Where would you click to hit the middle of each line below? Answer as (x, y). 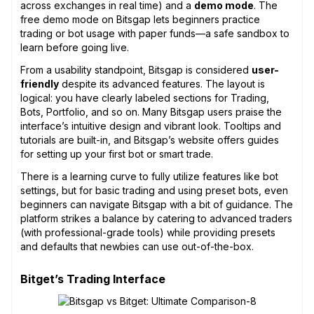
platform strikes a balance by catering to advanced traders (156, 218)
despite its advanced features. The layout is (162, 83)
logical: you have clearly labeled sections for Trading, (145, 97)
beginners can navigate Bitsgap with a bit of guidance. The (157, 204)
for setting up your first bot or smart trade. (117, 153)
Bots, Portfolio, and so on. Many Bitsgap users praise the (151, 111)
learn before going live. (75, 47)
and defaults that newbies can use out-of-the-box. (137, 246)
